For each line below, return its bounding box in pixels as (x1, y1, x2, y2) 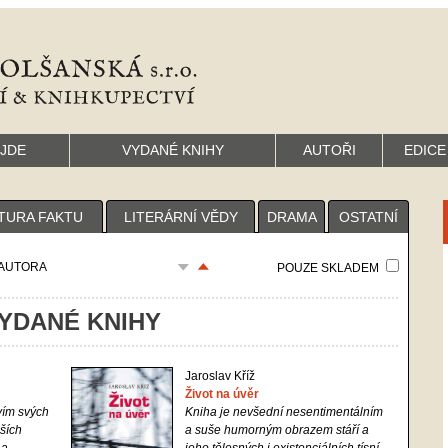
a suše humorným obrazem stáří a (185, 423, 369, 437)
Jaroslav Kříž (185, 369, 255, 383)
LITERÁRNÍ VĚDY (123, 209, 238, 225)
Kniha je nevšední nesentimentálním (185, 405, 383, 419)
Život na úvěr (185, 387, 259, 401)
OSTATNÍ (339, 209, 398, 225)
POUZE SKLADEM (277, 261, 382, 275)
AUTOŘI (302, 142, 356, 158)
